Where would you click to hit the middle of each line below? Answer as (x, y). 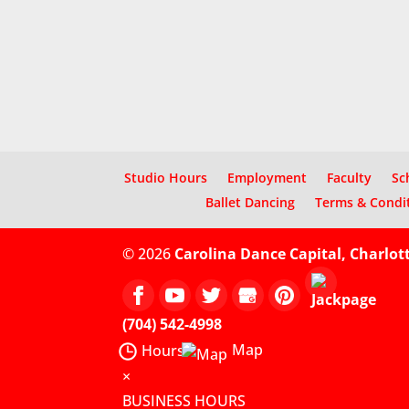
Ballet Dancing (250, 202)
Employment (267, 177)
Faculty (349, 177)
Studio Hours (166, 177)
